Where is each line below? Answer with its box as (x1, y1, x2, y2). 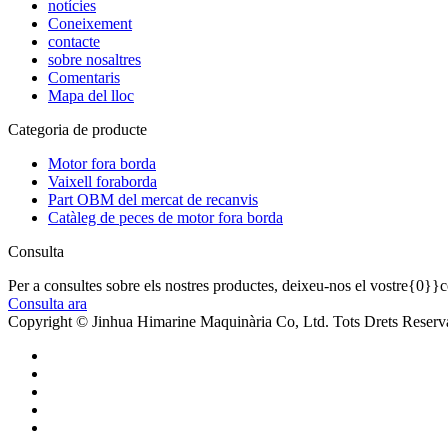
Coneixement (48, 15, 132, 33)
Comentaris (48, 69, 120, 87)
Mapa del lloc (48, 87, 134, 105)
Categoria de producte (8, 121, 147, 139)
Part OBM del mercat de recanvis (48, 191, 258, 209)
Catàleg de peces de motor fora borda (48, 209, 283, 227)
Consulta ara (8, 295, 87, 313)
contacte (48, 33, 100, 51)
